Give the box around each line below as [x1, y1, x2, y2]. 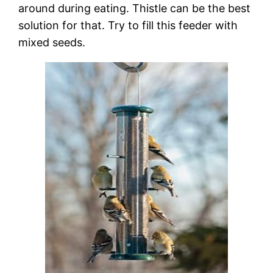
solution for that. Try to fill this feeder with [18, 18, 238, 32]
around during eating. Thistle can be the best [18, 1, 251, 15]
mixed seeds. [18, 35, 86, 49]
